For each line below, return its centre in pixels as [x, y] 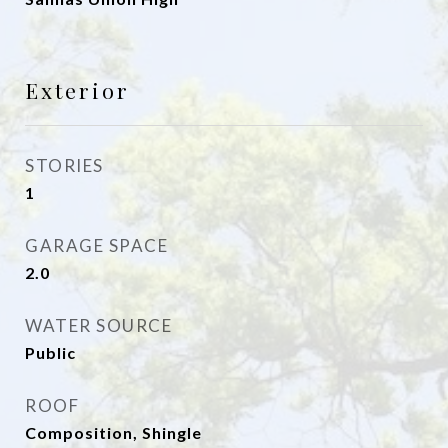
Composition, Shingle [113, 432]
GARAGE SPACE [96, 245]
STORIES [64, 165]
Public [50, 352]
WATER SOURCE [98, 325]
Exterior [77, 90]
